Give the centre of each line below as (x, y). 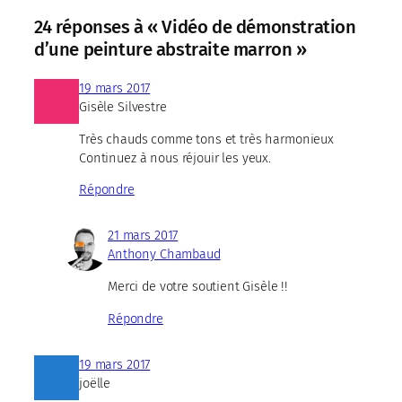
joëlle (95, 383)
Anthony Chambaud (164, 254)
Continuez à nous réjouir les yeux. (175, 157)
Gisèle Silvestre (123, 107)
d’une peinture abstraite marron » (170, 49)
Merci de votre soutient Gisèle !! (198, 286)
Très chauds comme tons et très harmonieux (206, 139)
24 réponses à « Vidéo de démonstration (195, 26)
